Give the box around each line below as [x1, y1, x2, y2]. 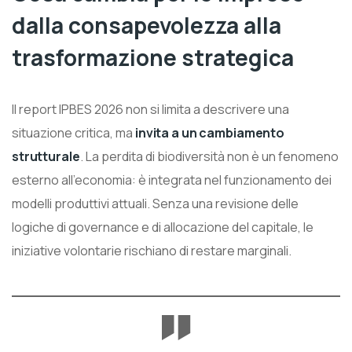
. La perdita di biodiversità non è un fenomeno [79, 147, 339, 165]
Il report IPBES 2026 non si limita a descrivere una [12, 100, 289, 118]
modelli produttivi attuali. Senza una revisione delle [12, 194, 299, 212]
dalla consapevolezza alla [12, 9, 281, 40]
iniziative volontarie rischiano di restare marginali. [12, 241, 291, 259]
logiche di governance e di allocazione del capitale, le [12, 218, 313, 236]
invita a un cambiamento [135, 123, 285, 141]
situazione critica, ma [12, 123, 135, 141]
